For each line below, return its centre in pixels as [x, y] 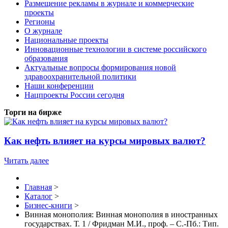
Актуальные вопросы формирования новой [100, 67]
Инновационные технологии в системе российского [116, 49]
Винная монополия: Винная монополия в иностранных [121, 215]
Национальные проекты [66, 40]
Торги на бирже [33, 112]
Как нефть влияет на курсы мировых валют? [105, 141]
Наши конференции [59, 85]
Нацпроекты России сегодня [74, 95]
